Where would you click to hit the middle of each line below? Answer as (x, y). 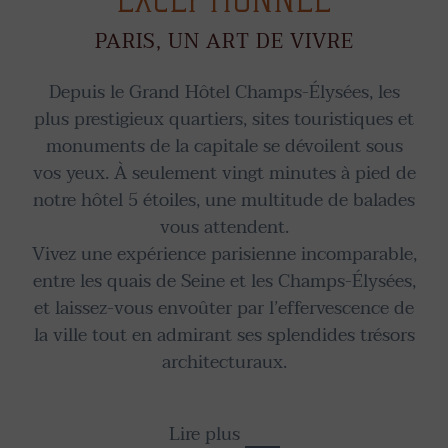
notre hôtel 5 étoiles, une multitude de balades (224, 200)
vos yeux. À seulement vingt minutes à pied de (224, 173)
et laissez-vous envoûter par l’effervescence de (224, 308)
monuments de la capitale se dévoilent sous (224, 146)
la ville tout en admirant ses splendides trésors (224, 335)
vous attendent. (224, 227)
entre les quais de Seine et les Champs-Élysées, (224, 281)
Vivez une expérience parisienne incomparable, (224, 254)
